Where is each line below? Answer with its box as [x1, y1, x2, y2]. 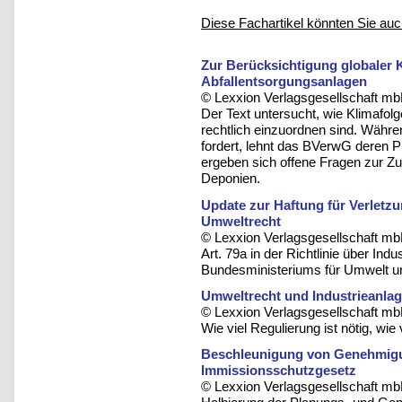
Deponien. [201, 170, 260, 187]
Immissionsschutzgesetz [201, 363, 356, 379]
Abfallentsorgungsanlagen [201, 74, 367, 90]
